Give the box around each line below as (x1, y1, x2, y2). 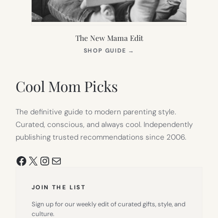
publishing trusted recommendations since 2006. (16, 132, 186, 142)
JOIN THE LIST (32, 183, 86, 191)
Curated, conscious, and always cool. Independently (16, 119, 193, 129)
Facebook (15, 152, 68, 168)
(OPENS (134, 46, 161, 54)
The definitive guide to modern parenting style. (16, 107, 176, 117)
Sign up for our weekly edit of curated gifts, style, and (32, 200, 185, 208)
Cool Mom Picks (16, 76, 118, 95)
